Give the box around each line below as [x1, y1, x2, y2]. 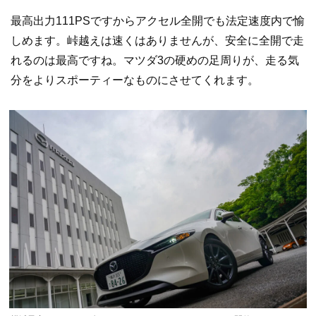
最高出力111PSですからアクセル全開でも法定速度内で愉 [11, 15, 305, 28]
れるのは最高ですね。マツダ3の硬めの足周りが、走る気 [11, 54, 299, 67]
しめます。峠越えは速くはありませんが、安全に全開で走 [11, 35, 304, 47]
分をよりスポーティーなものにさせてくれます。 [11, 74, 259, 87]
